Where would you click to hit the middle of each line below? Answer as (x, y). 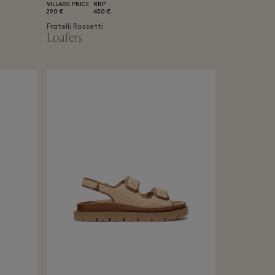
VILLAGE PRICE (68, 5)
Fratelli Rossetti (75, 27)
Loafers (64, 38)
